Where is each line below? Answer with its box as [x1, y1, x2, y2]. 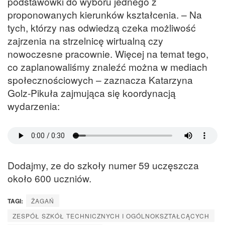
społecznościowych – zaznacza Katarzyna [8, 72, 193, 86]
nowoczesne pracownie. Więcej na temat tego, [8, 46, 208, 60]
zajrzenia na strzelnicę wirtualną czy [8, 33, 163, 47]
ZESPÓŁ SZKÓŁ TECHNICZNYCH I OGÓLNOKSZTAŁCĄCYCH [13, 211, 209, 220]
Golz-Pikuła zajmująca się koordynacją [8, 85, 176, 99]
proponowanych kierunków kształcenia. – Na [8, 7, 202, 21]
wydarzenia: [8, 98, 60, 113]
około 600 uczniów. [8, 171, 91, 185]
